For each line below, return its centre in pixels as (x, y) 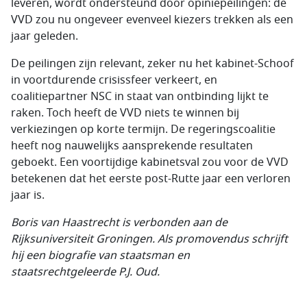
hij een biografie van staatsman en (100, 256)
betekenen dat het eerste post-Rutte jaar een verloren (151, 179)
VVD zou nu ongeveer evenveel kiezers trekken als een (152, 20)
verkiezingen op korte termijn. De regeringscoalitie (143, 130)
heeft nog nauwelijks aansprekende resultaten (132, 146)
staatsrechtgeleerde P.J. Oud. (85, 272)
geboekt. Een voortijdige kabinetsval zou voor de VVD (150, 162)
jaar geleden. (45, 36)
